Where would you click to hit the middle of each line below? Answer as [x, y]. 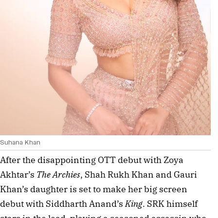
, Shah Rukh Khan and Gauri [139, 174]
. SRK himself [170, 203]
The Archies [58, 174]
